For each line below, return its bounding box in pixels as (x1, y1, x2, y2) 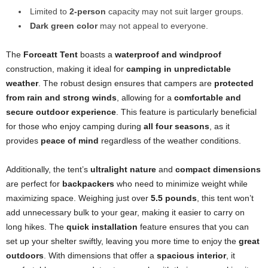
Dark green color (30, 21, 98, 31)
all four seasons (144, 121, 209, 132)
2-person (69, 7, 106, 17)
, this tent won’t (197, 193, 254, 203)
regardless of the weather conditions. (99, 136, 241, 146)
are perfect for (6, 179, 62, 189)
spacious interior (157, 251, 226, 261)
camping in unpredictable (126, 64, 231, 74)
